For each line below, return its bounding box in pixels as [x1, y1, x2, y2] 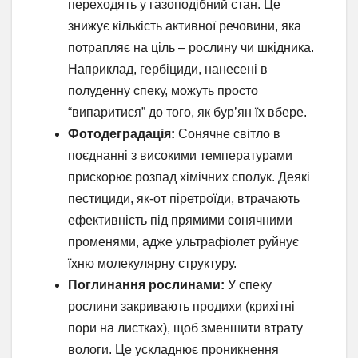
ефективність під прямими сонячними [68, 213, 292, 228]
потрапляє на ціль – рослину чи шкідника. [68, 41, 314, 55]
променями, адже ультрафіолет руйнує [68, 235, 299, 249]
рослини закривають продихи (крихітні [68, 300, 295, 314]
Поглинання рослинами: [68, 278, 225, 292]
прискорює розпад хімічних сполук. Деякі [68, 170, 310, 185]
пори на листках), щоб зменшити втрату [68, 321, 303, 336]
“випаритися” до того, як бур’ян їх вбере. [68, 105, 307, 120]
